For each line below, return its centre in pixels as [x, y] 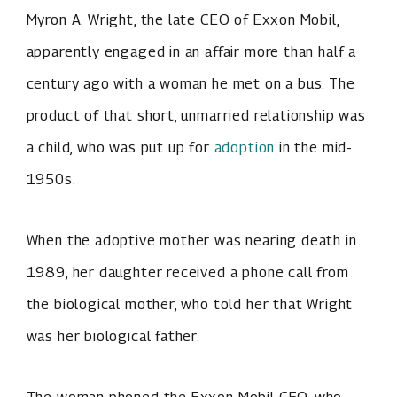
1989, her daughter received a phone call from [187, 272]
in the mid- [314, 148]
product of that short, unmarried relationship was [196, 116]
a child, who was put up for [120, 148]
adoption [245, 148]
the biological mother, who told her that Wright [190, 304]
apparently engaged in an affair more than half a [191, 52]
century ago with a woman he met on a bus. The [191, 84]
